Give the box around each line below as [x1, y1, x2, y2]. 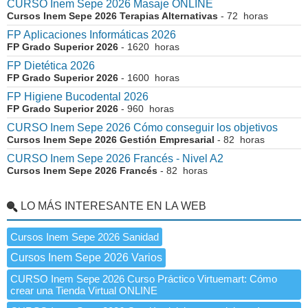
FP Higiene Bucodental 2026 [7, 91, 148, 103]
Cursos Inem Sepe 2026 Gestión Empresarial [7, 134, 214, 146]
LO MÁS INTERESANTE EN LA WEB [21, 200, 206, 212]
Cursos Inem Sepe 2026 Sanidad [10, 231, 159, 243]
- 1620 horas [118, 41, 179, 53]
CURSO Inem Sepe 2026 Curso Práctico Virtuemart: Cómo [10, 273, 277, 285]
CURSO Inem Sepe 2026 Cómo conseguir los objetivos [7, 122, 278, 134]
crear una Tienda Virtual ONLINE [10, 285, 157, 297]
